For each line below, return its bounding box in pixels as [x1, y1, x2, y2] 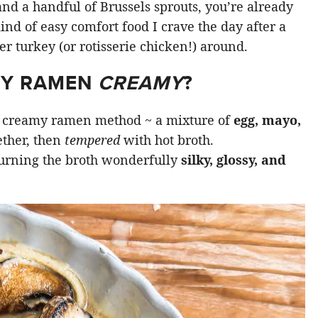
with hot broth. [119, 131, 214, 148]
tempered [64, 131, 120, 148]
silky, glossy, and [180, 150, 286, 168]
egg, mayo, [233, 111, 301, 128]
